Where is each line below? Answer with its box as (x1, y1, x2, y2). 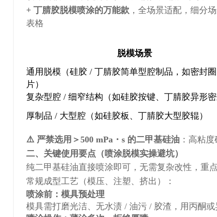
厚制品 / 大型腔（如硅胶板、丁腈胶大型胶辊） (26, 110, 208, 121)
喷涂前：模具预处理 (26, 189, 105, 199)
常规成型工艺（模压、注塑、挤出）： (26, 176, 174, 186)
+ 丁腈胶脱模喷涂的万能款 (26, 5, 129, 15)
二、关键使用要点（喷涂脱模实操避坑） (26, 148, 183, 158)
